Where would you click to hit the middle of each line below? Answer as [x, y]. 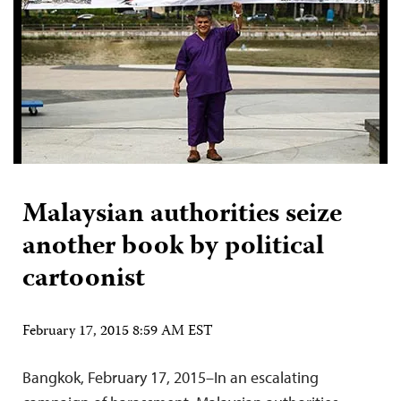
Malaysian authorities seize [182, 215]
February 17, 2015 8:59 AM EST [118, 332]
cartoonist [84, 280]
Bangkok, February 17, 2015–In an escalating [171, 377]
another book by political [173, 247]
